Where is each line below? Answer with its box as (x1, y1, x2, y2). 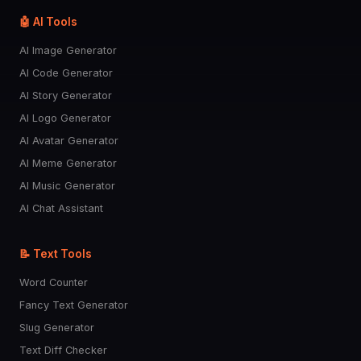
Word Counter (19, 276, 88, 288)
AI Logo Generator (19, 112, 111, 124)
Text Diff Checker (19, 344, 107, 356)
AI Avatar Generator (19, 135, 118, 147)
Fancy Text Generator (19, 299, 128, 311)
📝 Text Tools (19, 247, 92, 260)
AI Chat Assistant (19, 202, 103, 214)
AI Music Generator (19, 180, 115, 192)
